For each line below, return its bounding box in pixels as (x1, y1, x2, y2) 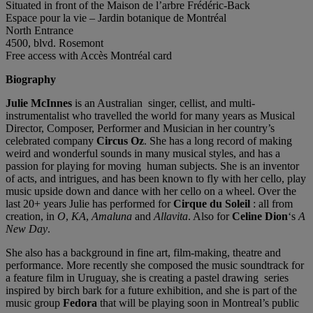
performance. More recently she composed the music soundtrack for (6, 259, 304, 272)
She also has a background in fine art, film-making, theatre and (6, 247, 281, 259)
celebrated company (6, 135, 96, 147)
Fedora (63, 297, 97, 310)
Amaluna (92, 210, 132, 223)
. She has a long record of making (144, 135, 292, 147)
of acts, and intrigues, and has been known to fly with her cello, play (6, 173, 306, 185)
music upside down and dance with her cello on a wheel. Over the (6, 185, 296, 198)
